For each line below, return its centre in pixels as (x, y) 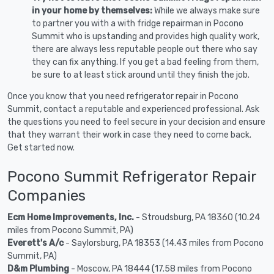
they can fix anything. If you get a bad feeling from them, (145, 62)
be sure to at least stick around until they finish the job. (141, 75)
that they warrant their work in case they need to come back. (129, 135)
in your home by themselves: (93, 10)
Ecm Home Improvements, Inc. (71, 217)
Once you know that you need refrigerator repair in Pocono (123, 96)
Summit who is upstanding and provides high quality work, (146, 36)
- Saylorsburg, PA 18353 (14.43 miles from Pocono (164, 243)
